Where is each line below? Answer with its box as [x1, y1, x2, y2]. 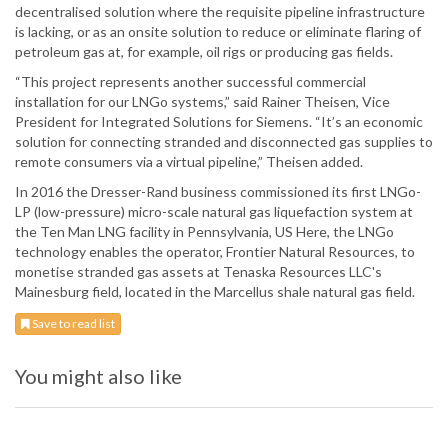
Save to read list [30, 316, 115, 332]
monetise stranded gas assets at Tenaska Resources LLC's [15, 263, 382, 281]
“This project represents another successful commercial [15, 73, 366, 91]
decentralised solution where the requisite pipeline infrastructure [15, 3, 425, 21]
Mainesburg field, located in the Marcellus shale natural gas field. [15, 283, 415, 301]
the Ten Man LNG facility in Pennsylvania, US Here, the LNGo [15, 223, 394, 241]
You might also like [15, 364, 182, 389]
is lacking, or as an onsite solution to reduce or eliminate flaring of [15, 23, 421, 41]
